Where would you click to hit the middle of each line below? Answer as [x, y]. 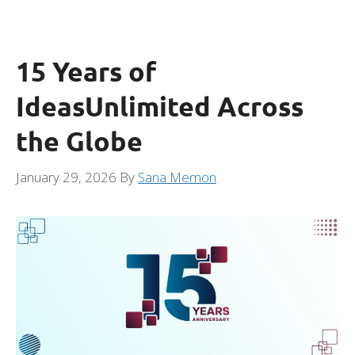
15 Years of [86, 71]
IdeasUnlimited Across [160, 106]
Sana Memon [177, 177]
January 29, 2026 [66, 177]
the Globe [79, 141]
